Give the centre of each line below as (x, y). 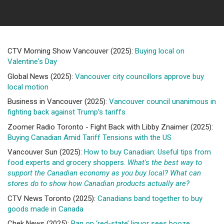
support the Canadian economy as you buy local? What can (104, 173)
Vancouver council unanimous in (162, 101)
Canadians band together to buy (150, 198)
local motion (28, 87)
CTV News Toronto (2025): (52, 198)
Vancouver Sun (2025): (46, 152)
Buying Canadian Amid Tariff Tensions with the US (89, 137)
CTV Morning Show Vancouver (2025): (71, 51)
